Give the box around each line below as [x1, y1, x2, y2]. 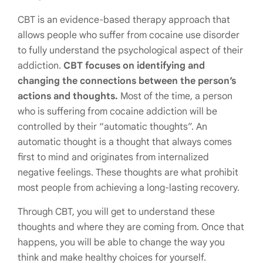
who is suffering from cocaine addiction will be [18, 106, 217, 118]
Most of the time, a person [118, 90, 232, 103]
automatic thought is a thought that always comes [18, 136, 232, 149]
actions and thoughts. [18, 90, 118, 103]
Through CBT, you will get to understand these [18, 206, 215, 218]
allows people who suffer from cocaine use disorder [18, 29, 240, 42]
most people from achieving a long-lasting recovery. [18, 182, 240, 194]
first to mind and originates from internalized [18, 151, 209, 164]
